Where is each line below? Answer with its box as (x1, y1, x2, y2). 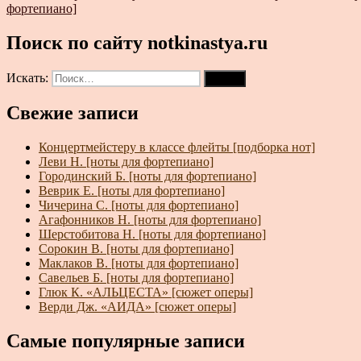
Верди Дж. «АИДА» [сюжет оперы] (39, 300, 236, 314)
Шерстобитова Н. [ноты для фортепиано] (39, 227, 266, 242)
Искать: (6, 70, 52, 85)
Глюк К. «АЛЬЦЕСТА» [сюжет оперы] (39, 285, 253, 300)
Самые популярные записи (6, 330, 245, 352)
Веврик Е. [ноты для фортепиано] (39, 184, 225, 198)
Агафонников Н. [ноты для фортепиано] (39, 213, 261, 227)
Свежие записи (6, 102, 139, 124)
